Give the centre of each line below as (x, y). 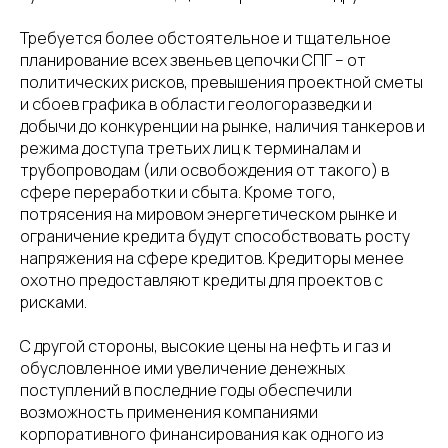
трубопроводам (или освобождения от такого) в (204, 170)
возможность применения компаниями (169, 412)
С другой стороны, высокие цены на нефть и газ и (205, 346)
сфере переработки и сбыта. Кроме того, (178, 192)
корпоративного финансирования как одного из (202, 434)
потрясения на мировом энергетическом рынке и (208, 214)
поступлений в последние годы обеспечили (186, 390)
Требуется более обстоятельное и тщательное (205, 38)
